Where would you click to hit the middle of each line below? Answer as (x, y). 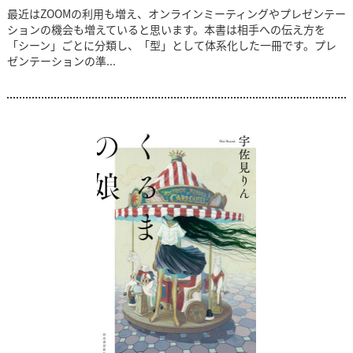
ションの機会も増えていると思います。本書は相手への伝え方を (166, 30)
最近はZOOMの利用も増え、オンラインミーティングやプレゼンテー (176, 14)
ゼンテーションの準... (61, 61)
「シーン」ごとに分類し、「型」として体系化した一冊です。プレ (171, 45)
